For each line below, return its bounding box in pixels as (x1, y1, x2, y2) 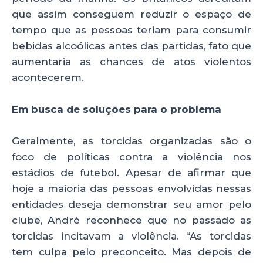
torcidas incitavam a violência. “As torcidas (12, 230, 251, 242)
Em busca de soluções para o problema (12, 103, 221, 115)
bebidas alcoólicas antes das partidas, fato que (12, 39, 251, 52)
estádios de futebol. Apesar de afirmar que (12, 166, 251, 178)
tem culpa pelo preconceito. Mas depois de (12, 245, 251, 258)
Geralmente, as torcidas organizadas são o (12, 134, 251, 147)
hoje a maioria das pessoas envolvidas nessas (12, 182, 251, 194)
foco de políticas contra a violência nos (12, 150, 251, 163)
